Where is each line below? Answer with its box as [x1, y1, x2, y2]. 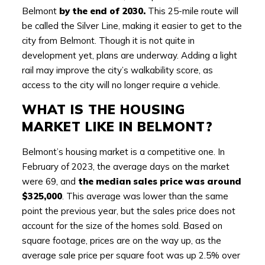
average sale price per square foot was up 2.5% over [21, 249, 240, 261]
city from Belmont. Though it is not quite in [21, 34, 195, 46]
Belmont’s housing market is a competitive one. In [21, 146, 225, 157]
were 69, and [21, 175, 76, 187]
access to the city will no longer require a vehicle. [21, 79, 220, 91]
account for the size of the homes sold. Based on [21, 219, 222, 231]
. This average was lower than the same [62, 190, 228, 202]
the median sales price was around [75, 175, 241, 187]
